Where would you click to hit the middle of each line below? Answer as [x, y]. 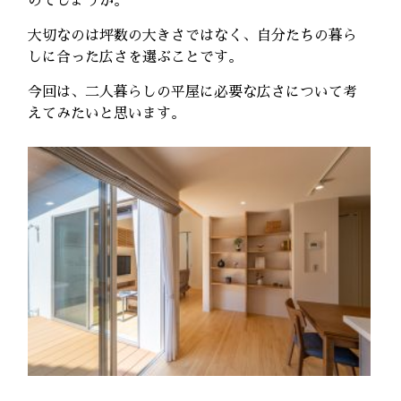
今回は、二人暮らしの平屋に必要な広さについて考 [193, 93]
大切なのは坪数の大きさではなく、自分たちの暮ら [193, 36]
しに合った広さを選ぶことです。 [136, 58]
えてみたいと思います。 [107, 114]
